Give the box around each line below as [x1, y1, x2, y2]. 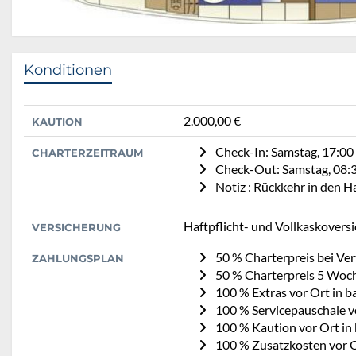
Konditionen [24, 61, 112, 79]
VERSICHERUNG [32, 221, 121, 234]
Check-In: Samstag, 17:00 [215, 144, 354, 160]
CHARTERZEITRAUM [32, 146, 143, 160]
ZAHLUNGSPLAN [32, 252, 124, 265]
